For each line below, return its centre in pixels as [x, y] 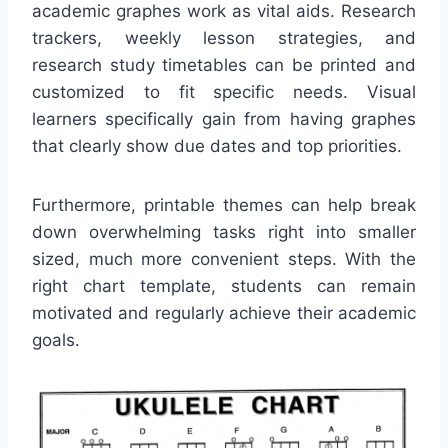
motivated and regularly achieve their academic [224, 313]
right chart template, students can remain [224, 286]
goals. [56, 340]
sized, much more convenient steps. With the [224, 259]
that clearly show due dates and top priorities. [217, 146]
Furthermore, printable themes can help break [224, 205]
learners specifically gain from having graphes [224, 119]
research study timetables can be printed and [224, 65]
